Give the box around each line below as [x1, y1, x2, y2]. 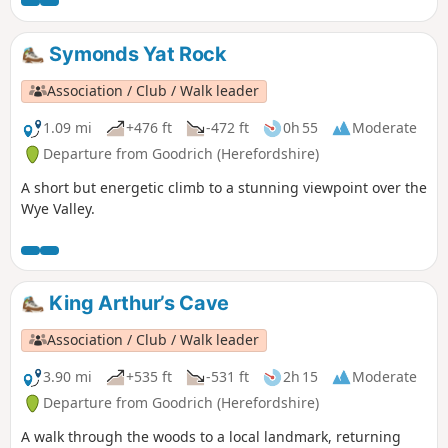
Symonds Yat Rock [44, 42, 227, 67]
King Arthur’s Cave [44, 291, 230, 316]
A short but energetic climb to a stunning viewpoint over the [21, 178, 427, 198]
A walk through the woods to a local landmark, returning [21, 426, 401, 446]
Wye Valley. [21, 199, 95, 219]
